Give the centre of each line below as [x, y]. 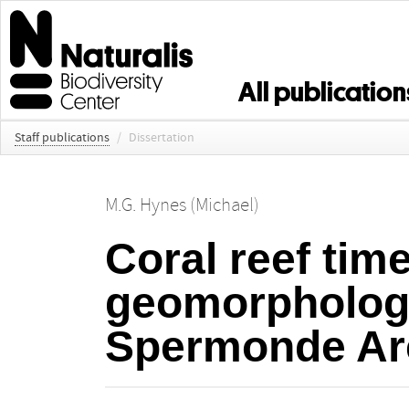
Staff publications [62, 138]
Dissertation [162, 138]
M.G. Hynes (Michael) [182, 205]
